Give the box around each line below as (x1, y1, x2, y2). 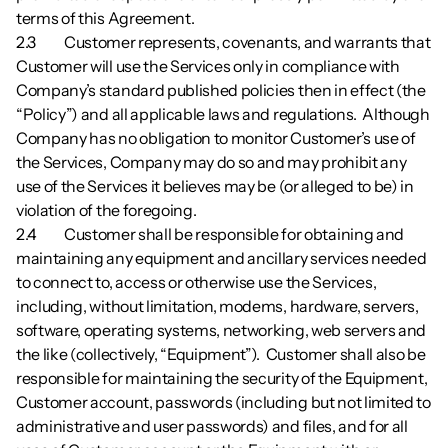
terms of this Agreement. (16, 8, 197, 28)
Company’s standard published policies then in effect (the (16, 80, 426, 100)
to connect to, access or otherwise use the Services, (16, 272, 377, 292)
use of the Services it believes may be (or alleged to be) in (16, 176, 414, 196)
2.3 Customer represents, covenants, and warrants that (16, 32, 58, 52)
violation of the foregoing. (16, 200, 197, 220)
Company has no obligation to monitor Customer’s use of (16, 128, 416, 148)
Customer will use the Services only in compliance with (16, 56, 400, 76)
